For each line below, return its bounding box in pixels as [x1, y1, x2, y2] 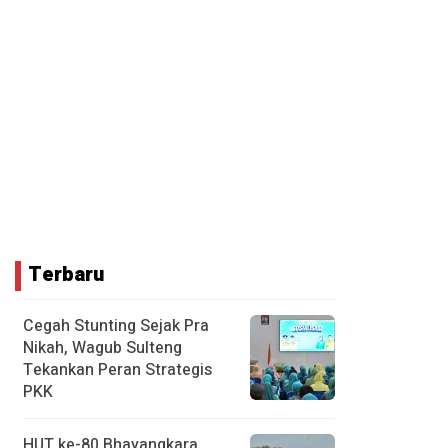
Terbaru [28, 260, 104, 289]
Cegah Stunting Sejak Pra [23, 314, 209, 338]
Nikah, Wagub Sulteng [23, 336, 182, 360]
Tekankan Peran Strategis [23, 358, 212, 382]
